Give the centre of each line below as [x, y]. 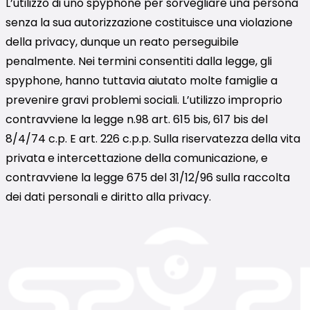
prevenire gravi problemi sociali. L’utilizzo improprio [144, 100]
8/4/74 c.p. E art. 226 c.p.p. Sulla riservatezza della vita [153, 138]
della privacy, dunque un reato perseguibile [122, 42]
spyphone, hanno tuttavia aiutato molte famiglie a [142, 80]
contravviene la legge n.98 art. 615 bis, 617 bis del [137, 119]
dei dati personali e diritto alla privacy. [108, 197]
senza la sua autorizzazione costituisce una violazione [149, 22]
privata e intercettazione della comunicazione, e [137, 158]
